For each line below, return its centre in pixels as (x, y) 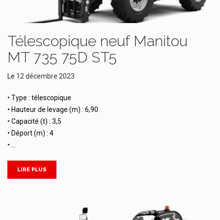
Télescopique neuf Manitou (97, 41)
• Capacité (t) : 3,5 (34, 121)
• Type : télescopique (39, 97)
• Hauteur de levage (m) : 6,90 (53, 109)
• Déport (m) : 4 (30, 133)
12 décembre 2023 (45, 76)
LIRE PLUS (32, 169)
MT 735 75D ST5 (62, 57)
